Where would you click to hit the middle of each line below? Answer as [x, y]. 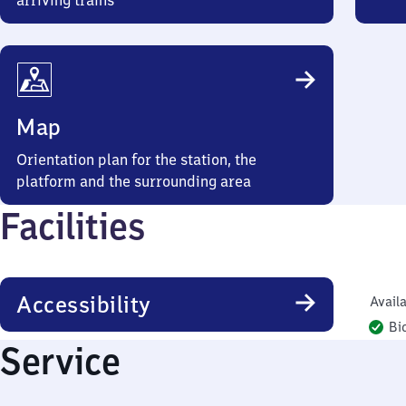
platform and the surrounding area [134, 181]
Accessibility [84, 304]
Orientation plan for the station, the [136, 159]
